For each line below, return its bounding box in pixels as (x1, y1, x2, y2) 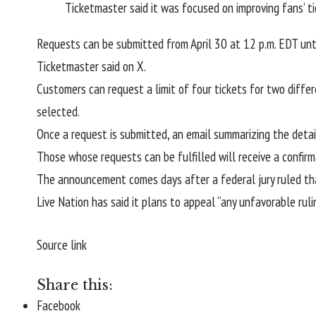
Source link (37, 236, 87, 253)
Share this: (37, 276, 113, 294)
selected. (37, 103, 80, 121)
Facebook (37, 297, 80, 315)
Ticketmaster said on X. (37, 58, 146, 75)
